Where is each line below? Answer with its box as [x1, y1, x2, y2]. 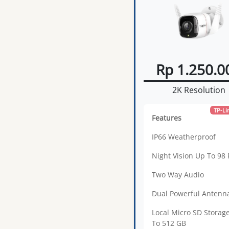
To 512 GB [152, 218, 186, 228]
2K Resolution [172, 84, 225, 96]
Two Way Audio [152, 169, 204, 179]
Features [152, 112, 181, 123]
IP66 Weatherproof [152, 131, 216, 142]
